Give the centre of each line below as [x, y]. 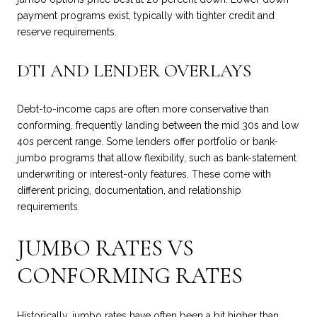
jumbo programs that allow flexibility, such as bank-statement [157, 157]
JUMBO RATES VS [105, 248]
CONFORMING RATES [130, 275]
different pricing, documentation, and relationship [129, 190]
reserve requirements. [67, 31]
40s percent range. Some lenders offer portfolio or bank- [148, 141]
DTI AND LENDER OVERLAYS [134, 71]
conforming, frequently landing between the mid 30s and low [158, 125]
